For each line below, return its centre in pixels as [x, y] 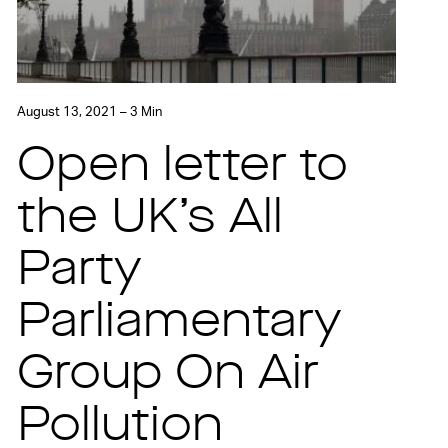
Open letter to [183, 167]
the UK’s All [150, 219]
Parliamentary [180, 323]
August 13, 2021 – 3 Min [90, 112]
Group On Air [168, 375]
